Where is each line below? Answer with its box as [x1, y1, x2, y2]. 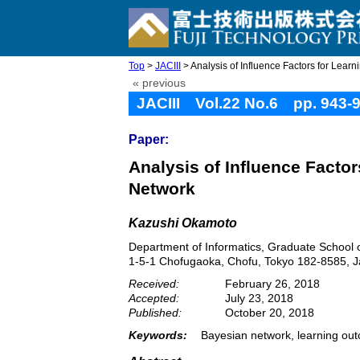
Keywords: [129, 329, 187, 342]
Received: [129, 277, 179, 290]
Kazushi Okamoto [129, 216, 237, 230]
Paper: [129, 133, 169, 146]
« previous [133, 77, 186, 89]
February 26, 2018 [225, 277, 320, 290]
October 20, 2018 [225, 306, 314, 319]
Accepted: [129, 292, 179, 305]
